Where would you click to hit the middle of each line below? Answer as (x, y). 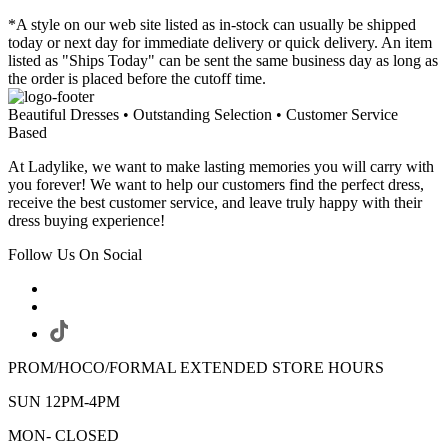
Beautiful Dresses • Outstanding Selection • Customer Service (203, 115)
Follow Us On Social (75, 255)
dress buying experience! (86, 221)
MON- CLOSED (63, 436)
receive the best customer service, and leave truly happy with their (215, 203)
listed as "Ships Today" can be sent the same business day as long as (223, 61)
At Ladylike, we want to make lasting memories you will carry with (221, 167)
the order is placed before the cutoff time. (137, 79)
